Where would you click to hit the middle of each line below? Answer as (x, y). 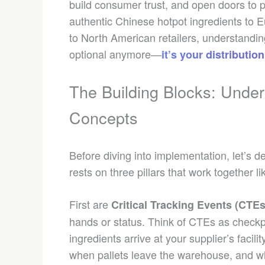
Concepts (104, 117)
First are (90, 204)
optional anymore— (115, 54)
